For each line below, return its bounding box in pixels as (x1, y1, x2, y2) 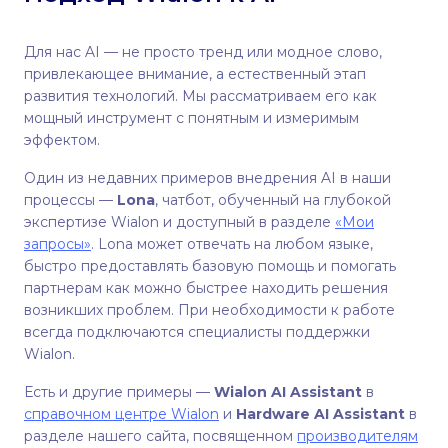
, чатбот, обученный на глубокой (155, 191, 391, 209)
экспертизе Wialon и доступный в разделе (24, 213, 335, 231)
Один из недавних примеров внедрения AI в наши (24, 169, 391, 187)
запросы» (24, 235, 91, 253)
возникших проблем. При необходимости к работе (24, 301, 395, 319)
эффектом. (24, 131, 100, 149)
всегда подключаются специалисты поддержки (24, 323, 370, 341)
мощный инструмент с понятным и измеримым (24, 109, 359, 127)
